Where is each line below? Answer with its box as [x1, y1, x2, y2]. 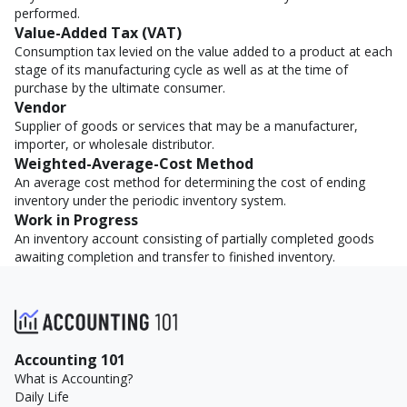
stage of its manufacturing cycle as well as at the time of [15, 61, 348, 78]
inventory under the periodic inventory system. [15, 192, 286, 209]
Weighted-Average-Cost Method [15, 154, 253, 174]
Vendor [15, 97, 66, 117]
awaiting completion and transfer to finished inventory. [15, 248, 335, 265]
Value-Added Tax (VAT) [15, 23, 182, 43]
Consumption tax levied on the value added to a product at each [15, 43, 392, 60]
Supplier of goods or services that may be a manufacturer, [15, 117, 358, 134]
